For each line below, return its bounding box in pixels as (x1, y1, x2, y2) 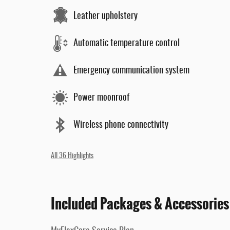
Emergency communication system (73, 66, 189, 75)
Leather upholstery (73, 11, 138, 21)
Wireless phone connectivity (73, 120, 168, 130)
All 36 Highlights (51, 152, 93, 160)
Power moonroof (73, 93, 129, 103)
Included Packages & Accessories (51, 193, 229, 215)
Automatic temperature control (73, 39, 180, 48)
